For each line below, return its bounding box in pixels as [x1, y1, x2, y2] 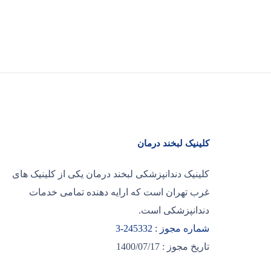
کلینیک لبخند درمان [137, 139, 209, 148]
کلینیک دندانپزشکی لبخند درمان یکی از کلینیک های [12, 169, 209, 179]
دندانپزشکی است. [139, 205, 209, 215]
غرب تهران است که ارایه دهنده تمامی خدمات [29, 187, 209, 197]
